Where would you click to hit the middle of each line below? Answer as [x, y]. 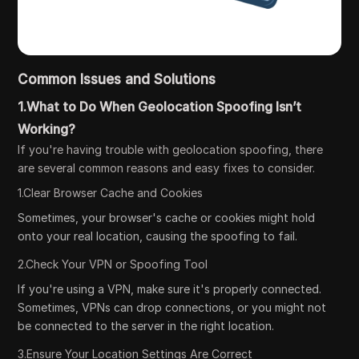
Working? [47, 129]
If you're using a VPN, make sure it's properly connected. [170, 289]
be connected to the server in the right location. [146, 326]
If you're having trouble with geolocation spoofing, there [171, 150]
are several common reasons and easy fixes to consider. [167, 168]
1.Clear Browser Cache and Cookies [111, 193]
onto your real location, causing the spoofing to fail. [158, 236]
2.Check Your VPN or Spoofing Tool [113, 264]
